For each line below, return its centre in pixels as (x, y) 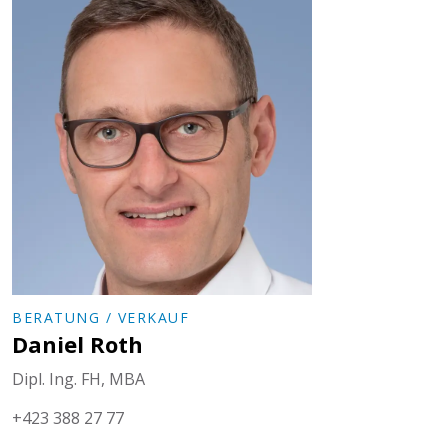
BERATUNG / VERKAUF (100, 317)
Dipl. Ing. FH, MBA (78, 379)
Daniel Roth (77, 344)
